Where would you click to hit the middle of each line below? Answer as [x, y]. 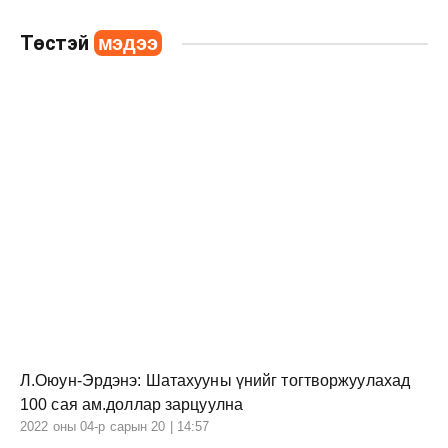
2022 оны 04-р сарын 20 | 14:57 [115, 427]
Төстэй [57, 43]
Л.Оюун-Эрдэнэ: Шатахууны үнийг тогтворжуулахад [215, 381]
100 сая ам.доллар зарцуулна [132, 405]
